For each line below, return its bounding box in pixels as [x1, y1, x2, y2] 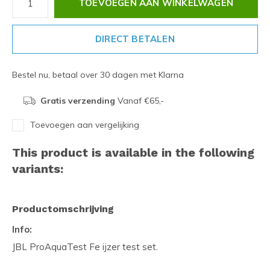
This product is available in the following [12, 145, 254, 160]
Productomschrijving [12, 203, 114, 215]
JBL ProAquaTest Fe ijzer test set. [12, 241, 158, 253]
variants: [12, 162, 63, 176]
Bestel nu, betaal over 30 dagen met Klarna [12, 69, 184, 80]
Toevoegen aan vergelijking [30, 119, 139, 130]
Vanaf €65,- [115, 95, 164, 106]
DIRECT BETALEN [95, 33, 175, 45]
